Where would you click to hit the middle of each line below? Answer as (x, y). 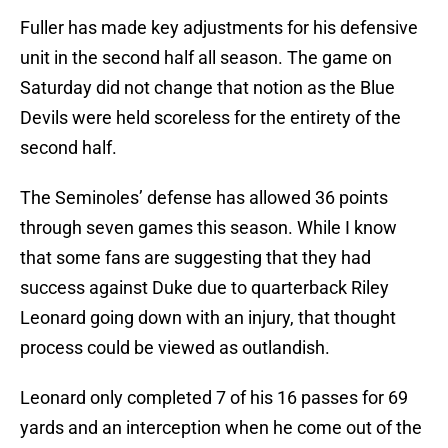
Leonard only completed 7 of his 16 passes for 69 (214, 398)
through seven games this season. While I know (208, 228)
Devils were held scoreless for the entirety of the (210, 118)
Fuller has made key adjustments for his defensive (219, 28)
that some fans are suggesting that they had (195, 258)
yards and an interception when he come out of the (221, 428)
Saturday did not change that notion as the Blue (207, 88)
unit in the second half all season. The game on (206, 58)
